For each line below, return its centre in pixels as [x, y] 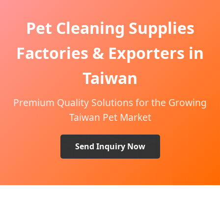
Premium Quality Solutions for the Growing [110, 102]
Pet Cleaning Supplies [110, 28]
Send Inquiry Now [110, 146]
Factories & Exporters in [110, 53]
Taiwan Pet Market [110, 117]
